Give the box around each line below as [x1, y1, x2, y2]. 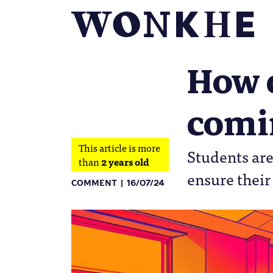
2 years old [101, 154, 149, 169]
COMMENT [71, 179, 117, 188]
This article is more [79, 140, 160, 155]
